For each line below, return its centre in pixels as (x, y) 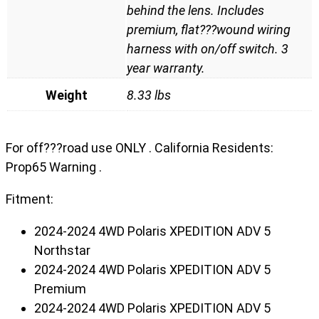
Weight (66, 95)
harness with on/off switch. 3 (208, 48)
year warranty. (166, 68)
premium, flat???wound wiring (209, 29)
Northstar (62, 250)
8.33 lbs (149, 95)
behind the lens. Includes (195, 10)
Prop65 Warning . (54, 167)
